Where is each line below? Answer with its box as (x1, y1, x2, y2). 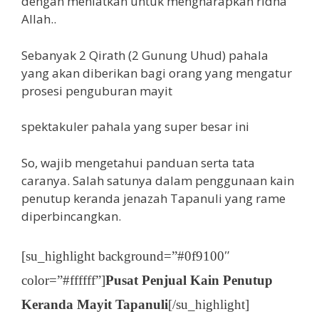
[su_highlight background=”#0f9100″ (21, 249, 230, 264)
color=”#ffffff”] (21, 273, 105, 288)
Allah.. (21, 11, 56, 28)
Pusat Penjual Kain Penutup (105, 273, 273, 288)
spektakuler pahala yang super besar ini (21, 118, 249, 135)
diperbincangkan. (21, 207, 121, 224)
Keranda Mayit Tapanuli (21, 297, 168, 313)
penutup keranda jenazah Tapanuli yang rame (21, 189, 286, 206)
